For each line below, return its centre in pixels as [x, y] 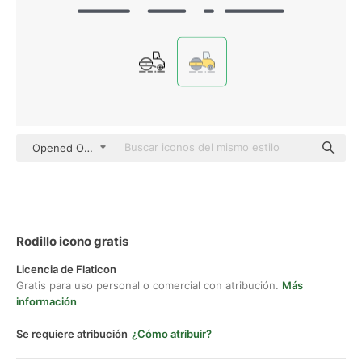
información [46, 301]
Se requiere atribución [72, 334]
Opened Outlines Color [90, 148]
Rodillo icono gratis [72, 241]
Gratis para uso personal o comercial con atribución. [149, 285]
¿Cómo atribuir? [172, 334]
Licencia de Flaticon [66, 269]
